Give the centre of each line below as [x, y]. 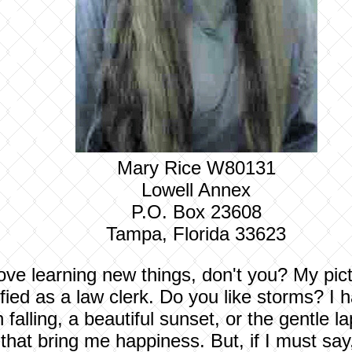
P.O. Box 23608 [196, 212]
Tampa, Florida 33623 [196, 234]
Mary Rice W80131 [196, 168]
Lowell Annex [196, 190]
